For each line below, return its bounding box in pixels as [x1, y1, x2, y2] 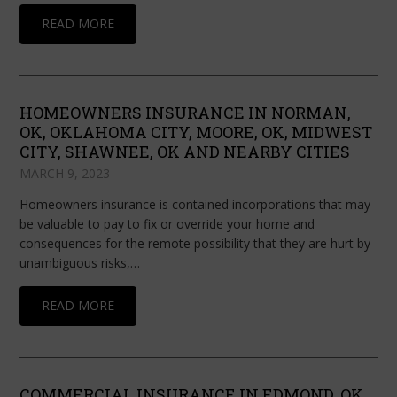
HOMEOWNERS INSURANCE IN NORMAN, [19, 102, 352, 124]
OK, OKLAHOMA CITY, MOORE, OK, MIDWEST [19, 121, 373, 144]
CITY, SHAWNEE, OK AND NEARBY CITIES [19, 141, 351, 163]
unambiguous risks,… [19, 254, 141, 272]
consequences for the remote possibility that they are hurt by [19, 235, 371, 253]
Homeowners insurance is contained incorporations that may [19, 196, 371, 214]
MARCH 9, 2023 [19, 165, 111, 183]
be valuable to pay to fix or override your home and [19, 215, 315, 233]
